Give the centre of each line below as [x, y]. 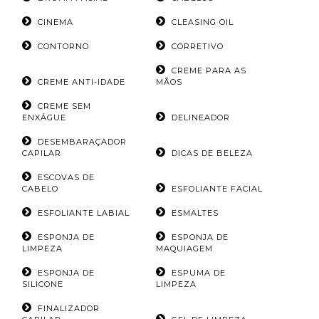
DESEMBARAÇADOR [82, 142]
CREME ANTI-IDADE [82, 82]
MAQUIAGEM [184, 249]
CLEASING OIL [202, 22]
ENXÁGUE [44, 118]
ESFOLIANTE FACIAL [217, 189]
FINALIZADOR [69, 309]
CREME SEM [64, 106]
